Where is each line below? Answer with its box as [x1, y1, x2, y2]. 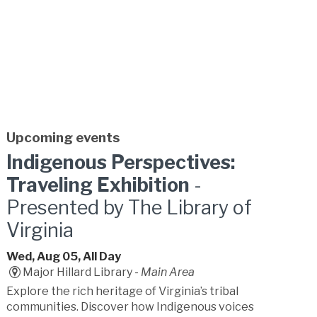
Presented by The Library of [6, 196, 253, 220]
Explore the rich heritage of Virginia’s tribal [6, 284, 239, 299]
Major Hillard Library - [22, 265, 141, 279]
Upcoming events [6, 129, 120, 146]
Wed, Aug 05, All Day [6, 250, 122, 264]
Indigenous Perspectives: [6, 151, 236, 175]
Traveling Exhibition [6, 173, 190, 197]
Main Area [140, 265, 195, 279]
